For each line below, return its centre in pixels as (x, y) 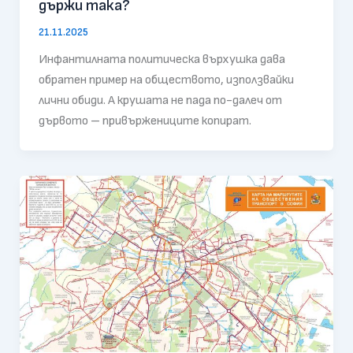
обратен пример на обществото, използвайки (166, 80)
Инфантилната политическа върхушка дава (162, 59)
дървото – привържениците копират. (145, 121)
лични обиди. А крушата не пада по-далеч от (160, 100)
